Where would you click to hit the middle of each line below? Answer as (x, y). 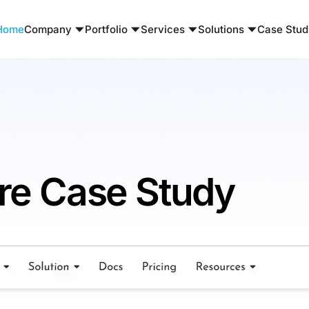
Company (48, 29)
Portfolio (106, 29)
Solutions (221, 29)
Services (162, 29)
